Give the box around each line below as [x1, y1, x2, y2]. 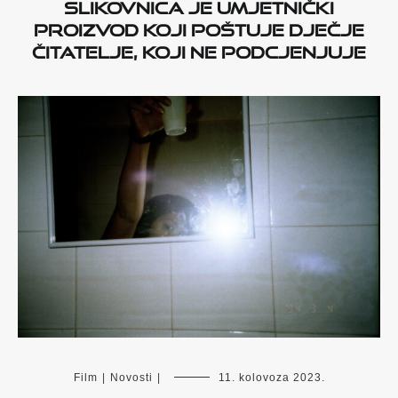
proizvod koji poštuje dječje [34, 12, 364, 40]
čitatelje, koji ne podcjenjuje [32, 35, 366, 62]
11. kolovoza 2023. [218, 370, 325, 384]
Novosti [109, 370, 153, 384]
